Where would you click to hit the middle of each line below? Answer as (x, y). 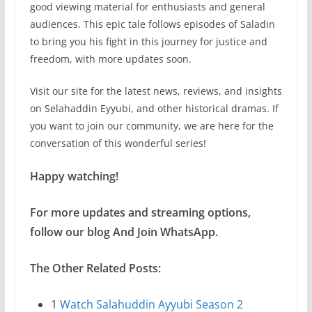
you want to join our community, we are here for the (151, 125)
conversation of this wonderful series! (118, 143)
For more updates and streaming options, (140, 212)
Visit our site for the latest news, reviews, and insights (156, 91)
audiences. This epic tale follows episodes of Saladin (152, 24)
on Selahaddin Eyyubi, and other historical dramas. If (154, 108)
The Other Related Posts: (95, 268)
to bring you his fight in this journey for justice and (148, 41)
